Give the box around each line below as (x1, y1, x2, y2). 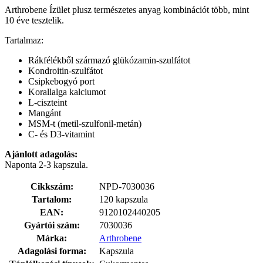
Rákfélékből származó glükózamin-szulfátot (28, 55, 190, 65)
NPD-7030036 (99, 181, 154, 191)
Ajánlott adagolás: (5, 149, 77, 159)
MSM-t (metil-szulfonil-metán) (28, 118, 141, 129)
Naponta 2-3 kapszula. (5, 159, 88, 170)
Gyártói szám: (23, 220, 80, 230)
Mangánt (28, 107, 61, 118)
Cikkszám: (30, 181, 73, 191)
